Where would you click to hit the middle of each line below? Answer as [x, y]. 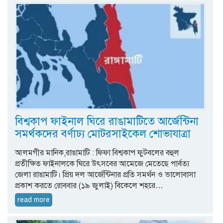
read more [34, 200]
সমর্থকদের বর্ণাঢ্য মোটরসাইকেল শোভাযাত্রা [103, 133]
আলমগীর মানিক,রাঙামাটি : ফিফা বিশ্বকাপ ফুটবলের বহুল [97, 153]
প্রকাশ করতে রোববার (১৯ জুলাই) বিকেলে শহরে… [89, 185]
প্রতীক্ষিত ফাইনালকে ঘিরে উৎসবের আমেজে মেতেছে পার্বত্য [102, 164]
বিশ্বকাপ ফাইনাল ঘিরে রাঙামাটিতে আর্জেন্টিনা [107, 121]
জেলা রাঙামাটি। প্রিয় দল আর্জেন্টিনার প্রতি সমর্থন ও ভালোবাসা [105, 174]
